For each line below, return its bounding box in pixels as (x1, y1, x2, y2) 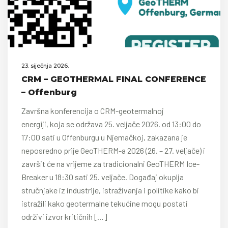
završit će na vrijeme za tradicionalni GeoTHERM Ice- (21, 159, 199, 168)
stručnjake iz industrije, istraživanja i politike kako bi (21, 185, 199, 195)
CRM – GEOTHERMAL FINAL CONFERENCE (21, 74, 206, 84)
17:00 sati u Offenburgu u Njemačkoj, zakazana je (21, 132, 187, 142)
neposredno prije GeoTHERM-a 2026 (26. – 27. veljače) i (21, 146, 205, 155)
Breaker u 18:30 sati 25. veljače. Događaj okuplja (21, 172, 184, 182)
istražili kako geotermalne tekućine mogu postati (21, 198, 188, 208)
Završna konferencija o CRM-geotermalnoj (21, 106, 164, 116)
